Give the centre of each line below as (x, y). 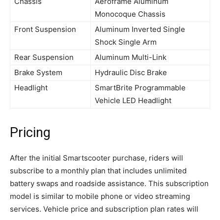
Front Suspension (45, 29)
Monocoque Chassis (130, 14)
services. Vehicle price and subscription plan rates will (104, 209)
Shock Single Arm (126, 42)
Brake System (38, 73)
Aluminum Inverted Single (140, 29)
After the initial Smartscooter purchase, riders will (96, 158)
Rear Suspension (44, 57)
